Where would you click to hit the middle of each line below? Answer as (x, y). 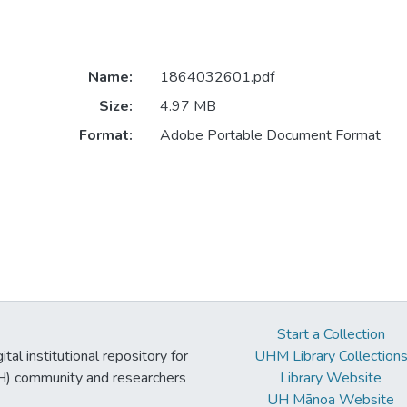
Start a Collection (331, 335)
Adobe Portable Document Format (270, 136)
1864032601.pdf (217, 78)
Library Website (331, 378)
